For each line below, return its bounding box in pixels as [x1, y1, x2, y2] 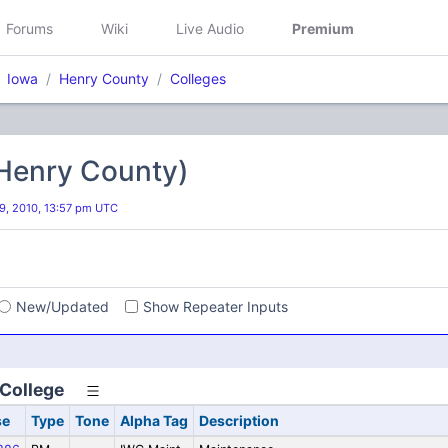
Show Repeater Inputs [143, 298, 288, 315]
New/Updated [16, 298, 109, 315]
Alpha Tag [119, 412, 188, 429]
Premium [292, 19, 354, 37]
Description [198, 412, 279, 429]
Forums [6, 19, 53, 37]
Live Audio [176, 19, 244, 37]
